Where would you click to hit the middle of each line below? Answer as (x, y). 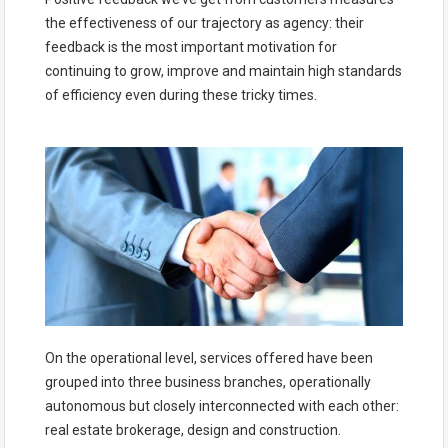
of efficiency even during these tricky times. (181, 94)
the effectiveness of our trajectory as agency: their (204, 22)
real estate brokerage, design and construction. (193, 430)
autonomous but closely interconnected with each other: (222, 406)
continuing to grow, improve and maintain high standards (223, 70)
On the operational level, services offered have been (209, 358)
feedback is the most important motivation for (191, 46)
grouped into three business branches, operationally (208, 382)
